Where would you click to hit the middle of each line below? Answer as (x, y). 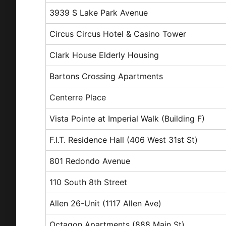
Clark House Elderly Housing (104, 55)
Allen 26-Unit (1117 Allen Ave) (106, 203)
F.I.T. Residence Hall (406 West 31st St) (124, 139)
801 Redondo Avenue (90, 161)
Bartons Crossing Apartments (106, 76)
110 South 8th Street (89, 182)
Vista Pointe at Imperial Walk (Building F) (127, 118)
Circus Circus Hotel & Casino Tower (118, 34)
